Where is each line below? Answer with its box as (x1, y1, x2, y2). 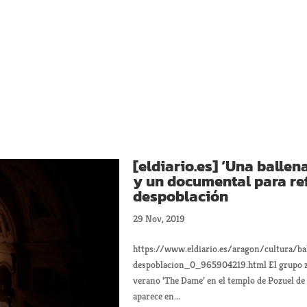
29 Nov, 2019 (133, 212, 186, 225)
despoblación (133, 185, 229, 208)
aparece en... (133, 290, 181, 302)
